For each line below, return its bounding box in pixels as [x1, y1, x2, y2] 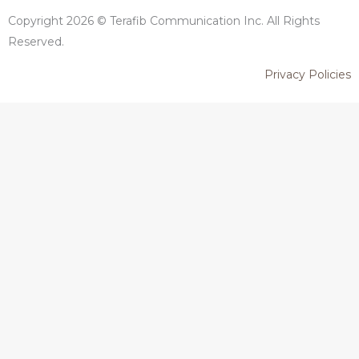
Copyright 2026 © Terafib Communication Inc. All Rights [8, 13, 320, 28]
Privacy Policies [264, 67, 351, 82]
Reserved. [8, 34, 64, 49]
